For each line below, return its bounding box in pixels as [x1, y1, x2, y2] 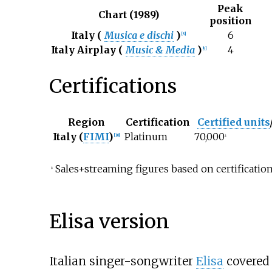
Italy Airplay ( [50, 44, 123, 56]
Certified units [197, 116, 270, 129]
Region [67, 116, 105, 129]
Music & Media [125, 44, 195, 56]
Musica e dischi [104, 29, 174, 42]
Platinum [124, 131, 168, 143]
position [209, 15, 252, 27]
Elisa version [49, 209, 169, 234]
